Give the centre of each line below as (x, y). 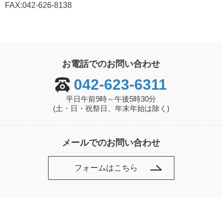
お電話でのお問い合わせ (111, 64)
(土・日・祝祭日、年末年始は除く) (111, 109)
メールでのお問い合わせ (111, 143)
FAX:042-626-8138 (38, 5)
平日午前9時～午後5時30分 (111, 99)
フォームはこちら (106, 168)
